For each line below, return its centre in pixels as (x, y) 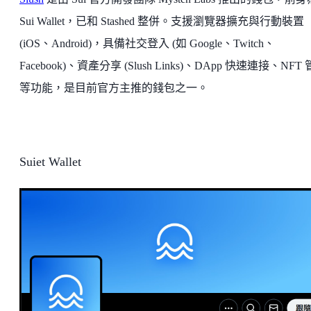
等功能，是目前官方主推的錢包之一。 (114, 88)
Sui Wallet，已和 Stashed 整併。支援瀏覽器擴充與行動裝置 (162, 22)
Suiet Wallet (50, 162)
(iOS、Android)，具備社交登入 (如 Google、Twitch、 (147, 44)
